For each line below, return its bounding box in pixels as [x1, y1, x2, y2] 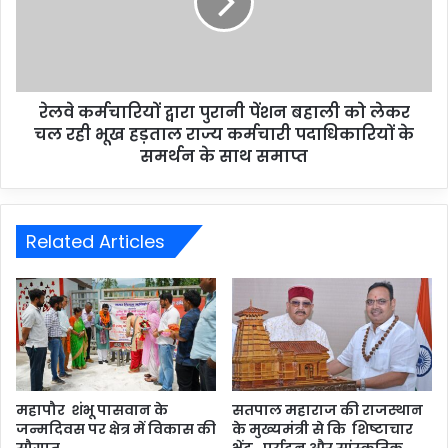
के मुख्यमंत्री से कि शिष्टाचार [232, 418, 413, 439]
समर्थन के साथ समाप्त [140, 145, 308, 169]
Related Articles [26, 229, 165, 255]
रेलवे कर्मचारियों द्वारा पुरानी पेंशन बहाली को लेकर [38, 101, 410, 125]
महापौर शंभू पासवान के [16, 399, 168, 420]
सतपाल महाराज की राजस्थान [232, 399, 423, 420]
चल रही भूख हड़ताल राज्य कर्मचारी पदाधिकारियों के [34, 123, 414, 147]
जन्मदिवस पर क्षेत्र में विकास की [16, 418, 216, 439]
